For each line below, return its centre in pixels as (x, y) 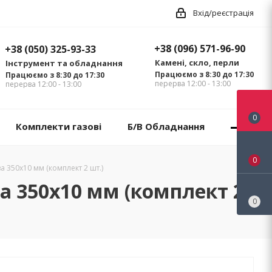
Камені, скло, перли (197, 63)
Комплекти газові (58, 127)
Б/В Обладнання (166, 127)
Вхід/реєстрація (223, 13)
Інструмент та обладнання (64, 63)
